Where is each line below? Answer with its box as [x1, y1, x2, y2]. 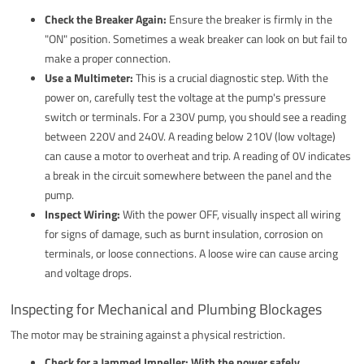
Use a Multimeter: [45, 68, 134, 86]
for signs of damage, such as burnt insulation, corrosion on [45, 224, 324, 242]
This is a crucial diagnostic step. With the [133, 68, 329, 86]
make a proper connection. [45, 49, 171, 67]
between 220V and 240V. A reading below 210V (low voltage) [45, 127, 336, 145]
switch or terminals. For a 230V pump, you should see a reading [45, 107, 347, 125]
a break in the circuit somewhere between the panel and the [45, 166, 332, 184]
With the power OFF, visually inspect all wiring [120, 205, 341, 223]
